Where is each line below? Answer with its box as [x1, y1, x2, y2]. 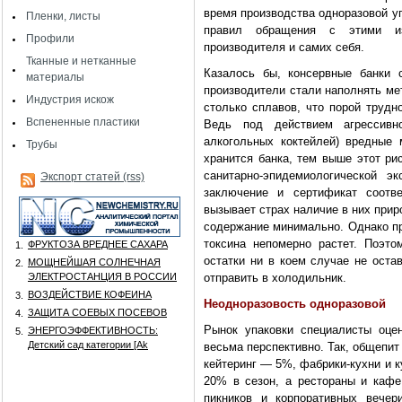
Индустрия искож [26, 93, 114, 106]
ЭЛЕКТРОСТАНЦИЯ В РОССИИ [28, 271, 177, 282]
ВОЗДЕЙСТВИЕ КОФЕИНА [28, 289, 152, 300]
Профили [26, 32, 74, 45]
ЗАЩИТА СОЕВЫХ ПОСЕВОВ [28, 307, 167, 318]
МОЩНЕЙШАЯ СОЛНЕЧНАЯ [28, 257, 161, 267]
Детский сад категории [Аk [28, 339, 148, 350]
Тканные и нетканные [26, 55, 136, 67]
